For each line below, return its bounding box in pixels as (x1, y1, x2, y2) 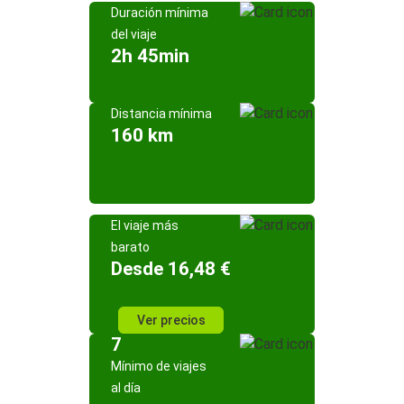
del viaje (111, 27, 157, 41)
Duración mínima (111, 5, 208, 20)
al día (111, 381, 141, 395)
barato (111, 240, 150, 254)
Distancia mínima (111, 106, 212, 121)
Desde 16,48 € (111, 258, 231, 280)
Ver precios (136, 313, 206, 327)
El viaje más (111, 218, 179, 233)
